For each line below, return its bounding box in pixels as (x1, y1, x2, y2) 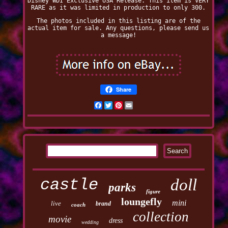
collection (132, 209, 189, 225)
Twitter (112, 102, 137, 109)
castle (40, 176, 98, 195)
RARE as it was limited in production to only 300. (31, 4, 206, 12)
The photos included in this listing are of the (36, 17, 201, 25)
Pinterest (122, 102, 155, 109)
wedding (81, 219, 99, 225)
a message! (100, 32, 136, 39)
